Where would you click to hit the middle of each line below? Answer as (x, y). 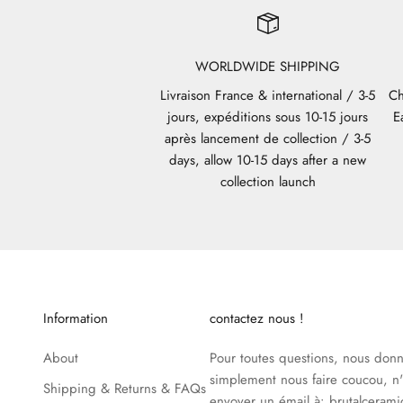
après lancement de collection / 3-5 (268, 138)
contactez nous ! (256, 318)
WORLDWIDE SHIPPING (268, 66)
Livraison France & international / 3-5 (268, 95)
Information (76, 318)
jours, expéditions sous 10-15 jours (268, 116)
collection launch (268, 181)
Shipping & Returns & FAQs (125, 388)
